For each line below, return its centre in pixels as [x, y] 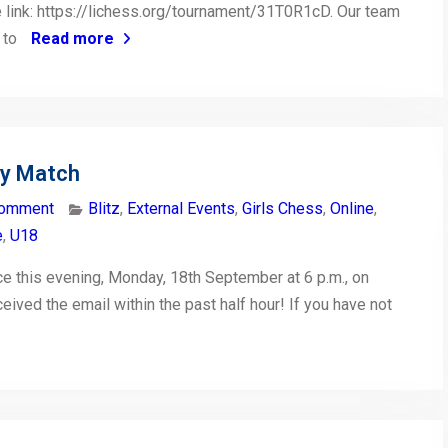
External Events [181, 209]
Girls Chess [282, 209]
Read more [72, 39]
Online [352, 209]
